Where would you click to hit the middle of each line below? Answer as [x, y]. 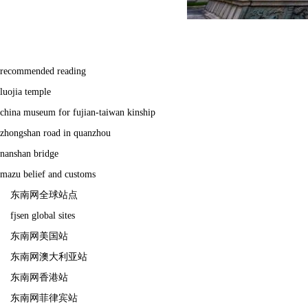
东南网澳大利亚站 [49, 257]
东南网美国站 [39, 236]
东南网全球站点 [44, 195]
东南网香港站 [39, 277]
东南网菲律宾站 [44, 298]
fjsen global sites [43, 216]
